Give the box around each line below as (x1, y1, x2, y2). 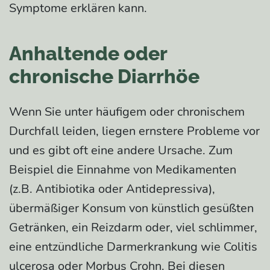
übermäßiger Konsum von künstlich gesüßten (9, 199, 254, 216)
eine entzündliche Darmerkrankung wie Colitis (9, 238, 257, 255)
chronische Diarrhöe (9, 64, 199, 87)
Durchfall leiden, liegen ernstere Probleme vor (9, 122, 260, 139)
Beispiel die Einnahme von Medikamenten (9, 161, 236, 178)
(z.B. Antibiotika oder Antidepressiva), (9, 180, 215, 197)
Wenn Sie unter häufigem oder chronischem (9, 103, 245, 120)
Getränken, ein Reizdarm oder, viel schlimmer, (9, 219, 257, 236)
